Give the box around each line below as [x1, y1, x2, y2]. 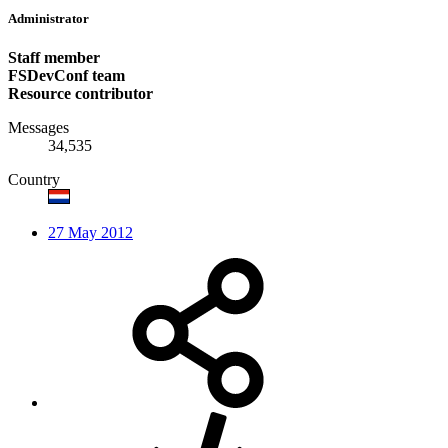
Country [8, 170, 60, 188]
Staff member [8, 48, 100, 66]
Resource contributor [8, 84, 153, 102]
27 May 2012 [48, 223, 133, 241]
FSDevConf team [8, 66, 125, 84]
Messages [8, 118, 69, 136]
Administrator [8, 10, 89, 26]
